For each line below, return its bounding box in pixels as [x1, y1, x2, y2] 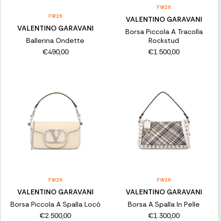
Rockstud [148, 36, 180, 45]
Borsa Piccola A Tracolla [125, 27, 203, 36]
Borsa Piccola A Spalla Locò [10, 200, 101, 209]
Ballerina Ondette [26, 36, 85, 45]
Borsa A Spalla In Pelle [128, 200, 200, 209]
